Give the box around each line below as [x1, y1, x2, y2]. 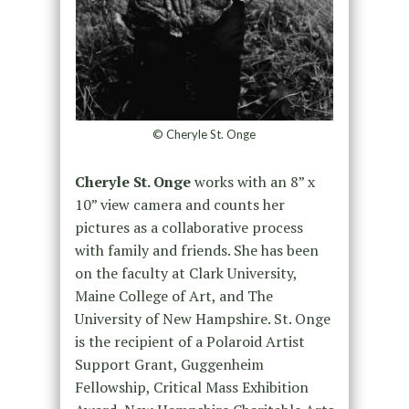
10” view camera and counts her [74, 194, 285, 215]
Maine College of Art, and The [74, 286, 273, 307]
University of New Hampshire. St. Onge [74, 309, 330, 330]
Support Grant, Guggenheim [74, 354, 264, 375]
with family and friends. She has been [74, 240, 319, 261]
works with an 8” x [190, 172, 315, 193]
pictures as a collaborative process [74, 217, 303, 238]
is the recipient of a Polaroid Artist [74, 331, 305, 352]
